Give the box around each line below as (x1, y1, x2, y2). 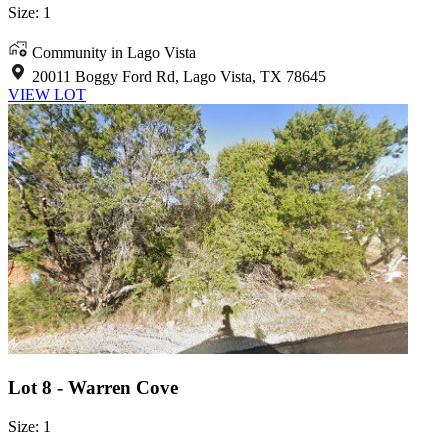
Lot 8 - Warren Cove (8, 376, 178, 398)
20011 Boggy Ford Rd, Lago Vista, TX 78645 (32, 68, 326, 86)
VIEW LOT (8, 86, 86, 104)
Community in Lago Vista (32, 44, 196, 62)
